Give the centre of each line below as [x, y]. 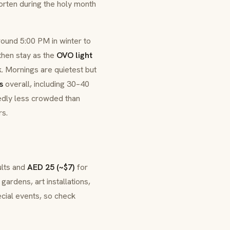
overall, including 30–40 [46, 84]
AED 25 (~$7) [51, 167]
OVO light [74, 55]
